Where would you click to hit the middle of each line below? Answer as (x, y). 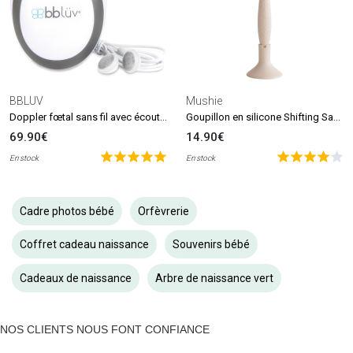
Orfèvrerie (163, 212)
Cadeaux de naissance (76, 278)
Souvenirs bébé (211, 245)
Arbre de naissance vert (214, 278)
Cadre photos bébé (67, 212)
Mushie (204, 100)
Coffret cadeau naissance (85, 245)
